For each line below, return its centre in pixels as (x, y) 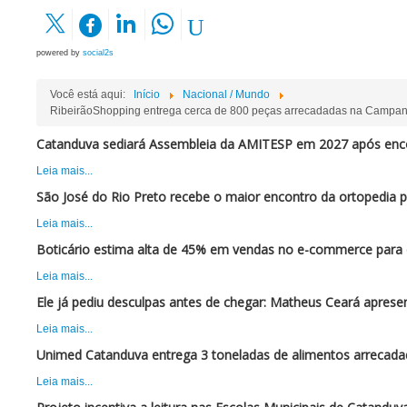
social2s (98, 53)
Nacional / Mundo (226, 94)
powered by (60, 53)
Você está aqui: (90, 94)
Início (147, 94)
